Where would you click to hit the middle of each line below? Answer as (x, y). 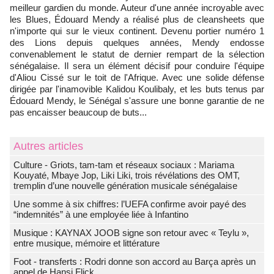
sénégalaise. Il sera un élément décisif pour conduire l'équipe (137, 66)
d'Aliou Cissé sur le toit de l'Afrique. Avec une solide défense (137, 78)
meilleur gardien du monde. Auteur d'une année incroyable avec (137, 8)
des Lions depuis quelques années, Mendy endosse (137, 43)
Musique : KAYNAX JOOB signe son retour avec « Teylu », (131, 233)
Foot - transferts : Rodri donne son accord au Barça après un (135, 262)
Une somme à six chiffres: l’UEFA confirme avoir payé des (130, 204)
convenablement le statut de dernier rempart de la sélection (137, 54)
